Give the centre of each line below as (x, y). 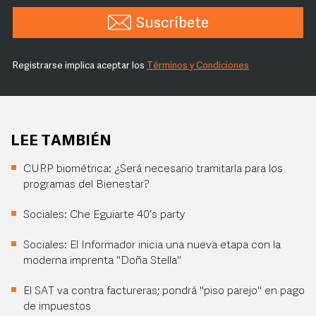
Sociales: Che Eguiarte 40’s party (104, 215)
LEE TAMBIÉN (61, 142)
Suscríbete (172, 24)
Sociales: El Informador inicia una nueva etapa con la (152, 246)
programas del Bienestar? (86, 185)
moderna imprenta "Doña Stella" (102, 261)
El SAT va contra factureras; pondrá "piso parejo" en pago (164, 292)
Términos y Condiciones (198, 66)
